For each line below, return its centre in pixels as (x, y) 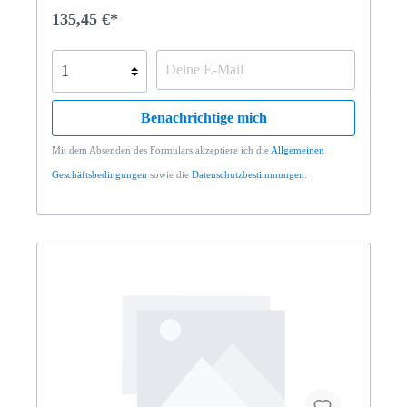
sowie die (169, 174)
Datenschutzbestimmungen (248, 174)
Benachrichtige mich (203, 117)
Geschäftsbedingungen (99, 174)
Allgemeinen (298, 149)
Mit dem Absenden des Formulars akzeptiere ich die (161, 149)
